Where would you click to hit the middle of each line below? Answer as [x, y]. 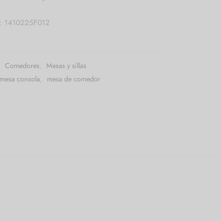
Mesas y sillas [66, 66]
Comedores [22, 66]
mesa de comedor [74, 79]
